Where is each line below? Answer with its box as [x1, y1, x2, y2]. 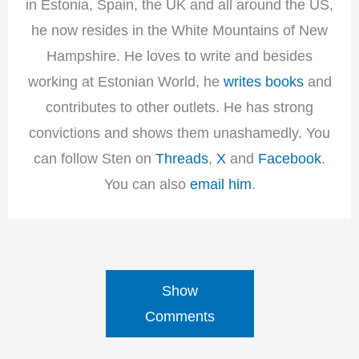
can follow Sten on [34, 149, 155, 167]
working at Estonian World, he [27, 72, 224, 90]
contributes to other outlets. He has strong [46, 98, 313, 115]
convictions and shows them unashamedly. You [29, 123, 330, 141]
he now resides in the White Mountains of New [31, 21, 328, 38]
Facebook [258, 149, 321, 167]
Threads [155, 149, 208, 167]
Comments [144, 307, 215, 325]
